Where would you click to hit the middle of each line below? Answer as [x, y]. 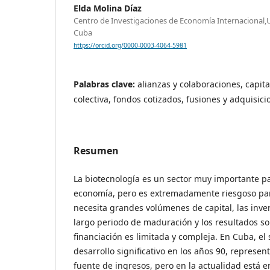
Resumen [96, 150]
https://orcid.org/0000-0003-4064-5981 [130, 45]
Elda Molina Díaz [108, 8]
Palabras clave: [105, 84]
